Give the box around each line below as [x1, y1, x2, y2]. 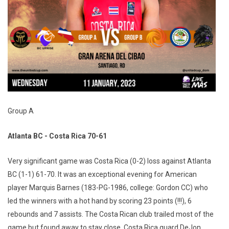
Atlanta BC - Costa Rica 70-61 [8, 131, 107, 140]
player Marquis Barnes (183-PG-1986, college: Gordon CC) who [8, 183, 208, 192]
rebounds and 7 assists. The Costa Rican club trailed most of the [8, 210, 214, 218]
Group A [8, 106, 34, 115]
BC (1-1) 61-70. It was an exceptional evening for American [8, 170, 197, 178]
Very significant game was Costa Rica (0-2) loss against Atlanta [8, 156, 211, 165]
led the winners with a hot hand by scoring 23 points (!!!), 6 [8, 196, 192, 205]
